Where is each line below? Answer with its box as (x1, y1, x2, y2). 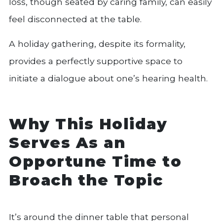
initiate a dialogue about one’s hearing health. (9, 73, 208, 83)
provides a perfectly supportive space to (9, 55, 183, 66)
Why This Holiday (9, 114, 168, 134)
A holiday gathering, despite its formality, (9, 38, 185, 49)
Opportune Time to (9, 152, 182, 171)
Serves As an (9, 133, 126, 152)
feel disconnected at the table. (9, 13, 142, 24)
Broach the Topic (9, 171, 163, 190)
